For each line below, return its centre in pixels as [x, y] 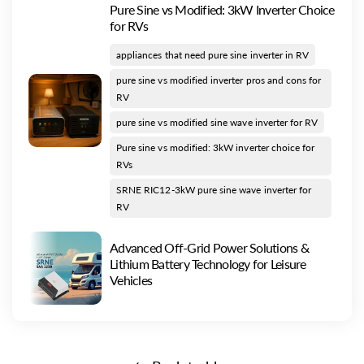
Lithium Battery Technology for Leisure [208, 264]
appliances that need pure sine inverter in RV [213, 55]
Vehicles [131, 280]
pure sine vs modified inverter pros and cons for [219, 80]
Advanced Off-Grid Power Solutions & [209, 248]
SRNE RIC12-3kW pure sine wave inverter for [214, 190]
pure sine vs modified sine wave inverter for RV [217, 123]
